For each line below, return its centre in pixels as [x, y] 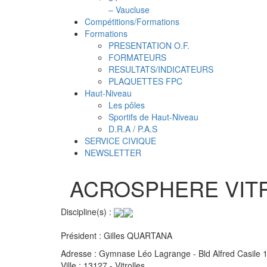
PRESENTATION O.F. [149, 45]
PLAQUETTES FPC [145, 81]
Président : [81, 236]
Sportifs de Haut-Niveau [153, 117]
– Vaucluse [129, 10]
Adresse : [79, 254]
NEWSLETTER [113, 153]
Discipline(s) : [86, 212]
